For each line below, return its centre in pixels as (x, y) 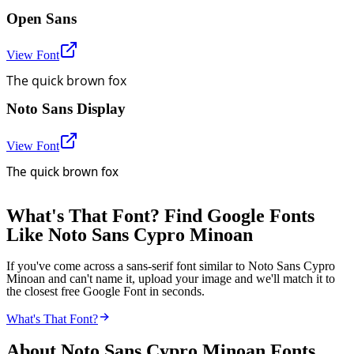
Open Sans (41, 18)
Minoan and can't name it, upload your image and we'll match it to (171, 278)
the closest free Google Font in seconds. (105, 291)
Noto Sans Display (66, 109)
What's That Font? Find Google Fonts (160, 215)
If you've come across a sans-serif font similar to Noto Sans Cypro (171, 265)
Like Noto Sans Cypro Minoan (130, 234)
